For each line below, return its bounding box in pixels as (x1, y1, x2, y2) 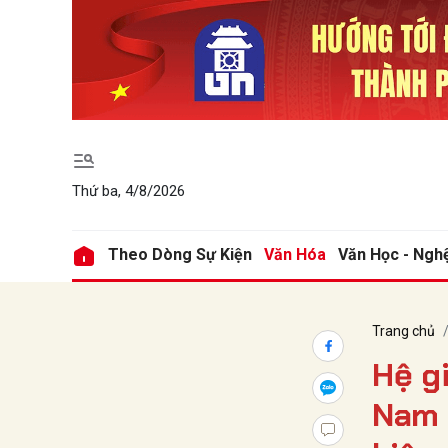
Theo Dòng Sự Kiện (108, 245, 252, 265)
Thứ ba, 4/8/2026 (72, 181, 185, 200)
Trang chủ (372, 323, 435, 340)
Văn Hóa (264, 245, 326, 265)
